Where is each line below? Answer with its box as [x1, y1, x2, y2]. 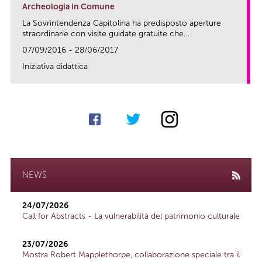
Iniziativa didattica [22, 61, 88, 72]
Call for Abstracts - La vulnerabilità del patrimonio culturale [22, 211, 240, 222]
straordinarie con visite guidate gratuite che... [22, 29, 189, 39]
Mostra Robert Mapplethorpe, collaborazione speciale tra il [22, 250, 240, 260]
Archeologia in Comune [22, 2, 115, 12]
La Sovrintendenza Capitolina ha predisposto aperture [22, 18, 221, 29]
